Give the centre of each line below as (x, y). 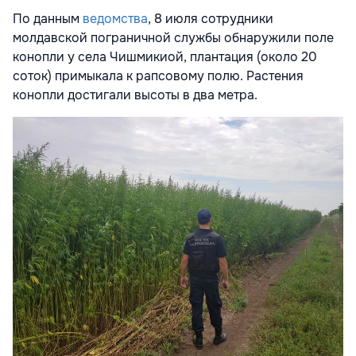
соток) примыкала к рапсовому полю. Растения (158, 75)
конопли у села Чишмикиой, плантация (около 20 (165, 56)
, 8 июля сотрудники (211, 18)
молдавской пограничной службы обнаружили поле (173, 37)
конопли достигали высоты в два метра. (135, 95)
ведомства (115, 18)
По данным (48, 18)
